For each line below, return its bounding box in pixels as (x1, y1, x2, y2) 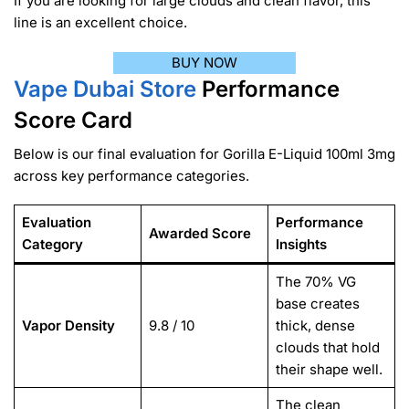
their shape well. (275, 361, 383, 379)
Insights (275, 236, 327, 254)
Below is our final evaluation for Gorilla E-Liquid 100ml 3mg (14, 144, 395, 163)
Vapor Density (21, 317, 115, 335)
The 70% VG (275, 273, 356, 291)
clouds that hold (275, 339, 380, 357)
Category (21, 236, 83, 254)
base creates (275, 295, 360, 313)
